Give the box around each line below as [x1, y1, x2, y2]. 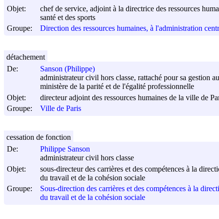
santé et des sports [40, 13, 95, 22]
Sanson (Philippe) [40, 65, 95, 73]
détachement [6, 52, 45, 61]
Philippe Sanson [40, 145, 90, 153]
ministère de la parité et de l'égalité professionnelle [40, 82, 194, 91]
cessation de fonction [6, 132, 71, 141]
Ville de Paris [40, 104, 81, 113]
